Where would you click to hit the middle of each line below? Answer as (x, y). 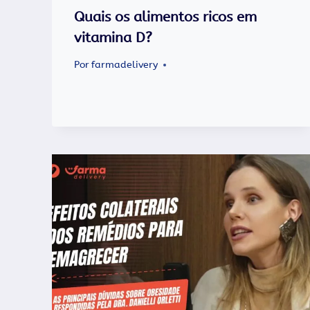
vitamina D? (113, 37)
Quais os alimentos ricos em (165, 17)
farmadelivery (125, 65)
